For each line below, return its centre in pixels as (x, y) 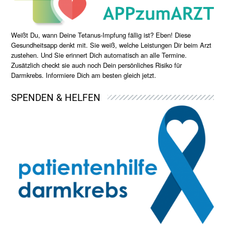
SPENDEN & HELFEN (56, 97)
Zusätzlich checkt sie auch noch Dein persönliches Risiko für (97, 65)
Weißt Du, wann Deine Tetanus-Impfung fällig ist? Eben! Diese (101, 35)
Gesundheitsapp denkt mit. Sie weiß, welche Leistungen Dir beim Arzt (111, 45)
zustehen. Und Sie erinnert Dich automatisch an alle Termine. (99, 55)
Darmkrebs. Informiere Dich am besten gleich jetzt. (84, 75)
